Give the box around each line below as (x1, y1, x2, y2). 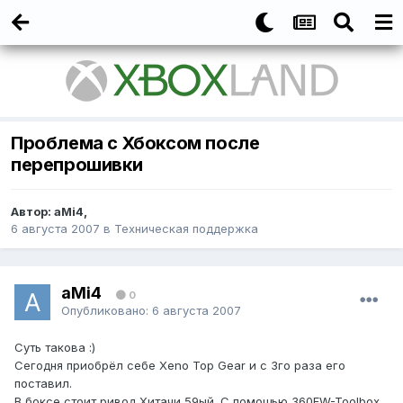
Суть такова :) (14, 340, 95, 355)
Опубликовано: (61, 302, 152, 318)
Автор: (11, 204, 54, 219)
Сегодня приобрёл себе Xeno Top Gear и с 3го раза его (14, 358, 345, 373)
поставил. (14, 376, 72, 391)
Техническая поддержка (114, 221, 258, 237)
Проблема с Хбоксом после (11, 132, 260, 155)
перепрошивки (11, 154, 143, 176)
